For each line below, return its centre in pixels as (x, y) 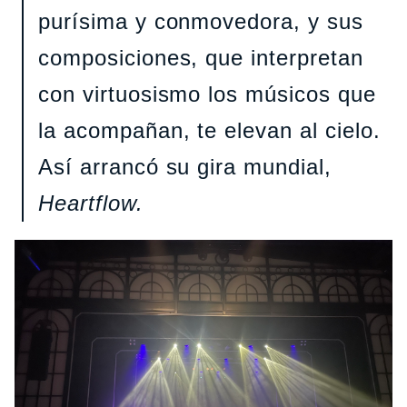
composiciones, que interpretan (201, 57)
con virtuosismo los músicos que (207, 94)
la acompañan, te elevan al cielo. (209, 130)
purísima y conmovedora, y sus (201, 21)
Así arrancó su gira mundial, (185, 166)
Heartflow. (91, 203)
